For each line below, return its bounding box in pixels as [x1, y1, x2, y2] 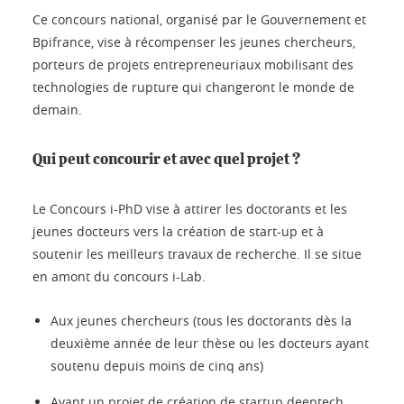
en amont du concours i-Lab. [32, 267, 206, 285]
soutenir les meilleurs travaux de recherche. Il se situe [32, 244, 362, 262]
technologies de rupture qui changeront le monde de [32, 78, 354, 96]
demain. [32, 100, 82, 118]
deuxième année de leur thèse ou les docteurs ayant [50, 334, 369, 352]
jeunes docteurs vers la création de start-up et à [32, 222, 324, 240]
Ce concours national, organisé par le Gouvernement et [32, 10, 366, 28]
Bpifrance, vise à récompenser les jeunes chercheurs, [32, 32, 355, 50]
